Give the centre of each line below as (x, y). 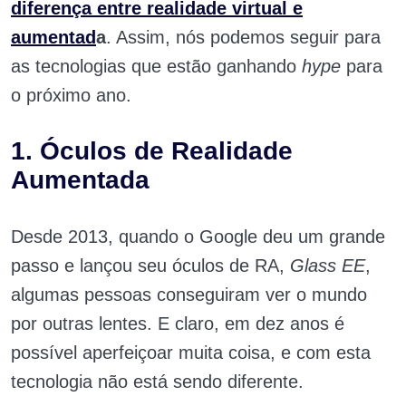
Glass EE (328, 266)
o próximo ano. (71, 95)
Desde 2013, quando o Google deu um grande (198, 237)
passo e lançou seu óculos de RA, (150, 266)
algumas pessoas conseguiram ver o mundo (189, 295)
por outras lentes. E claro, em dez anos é (178, 324)
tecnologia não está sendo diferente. (157, 382)
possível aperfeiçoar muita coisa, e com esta (191, 353)
